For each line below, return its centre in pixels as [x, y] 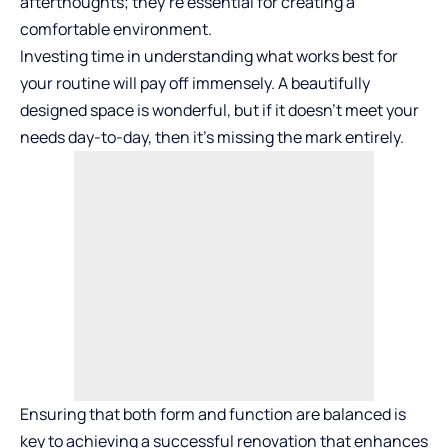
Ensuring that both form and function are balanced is [213, 413]
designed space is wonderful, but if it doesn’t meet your [219, 109]
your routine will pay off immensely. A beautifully [195, 82]
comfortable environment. [116, 28]
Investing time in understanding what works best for [209, 55]
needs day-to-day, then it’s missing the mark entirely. [212, 136]
